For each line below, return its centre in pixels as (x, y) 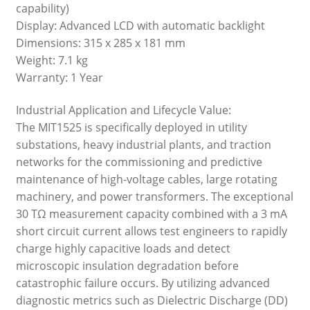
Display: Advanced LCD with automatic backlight (140, 25)
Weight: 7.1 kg (52, 60)
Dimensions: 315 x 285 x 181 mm (100, 43)
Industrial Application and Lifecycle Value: (123, 110)
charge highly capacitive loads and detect (123, 249)
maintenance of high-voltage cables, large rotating (146, 180)
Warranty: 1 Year (59, 77)
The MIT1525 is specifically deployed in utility (131, 128)
